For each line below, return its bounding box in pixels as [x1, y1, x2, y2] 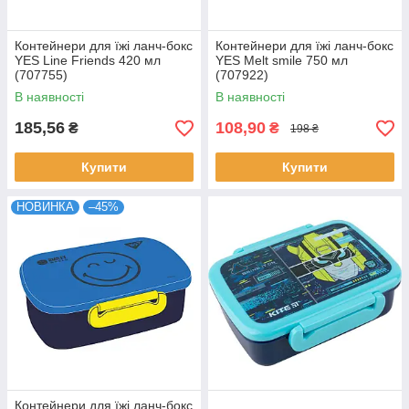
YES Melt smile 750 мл [215, 53, 348, 68]
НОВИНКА [16, 200, 74, 214]
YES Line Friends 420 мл [15, 53, 161, 68]
